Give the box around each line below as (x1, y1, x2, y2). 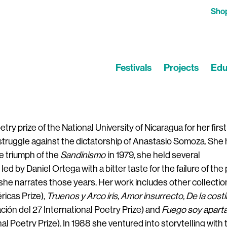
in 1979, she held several (107, 150, 200, 160)
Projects (164, 62, 199, 73)
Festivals (116, 62, 152, 73)
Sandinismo (60, 150, 107, 160)
